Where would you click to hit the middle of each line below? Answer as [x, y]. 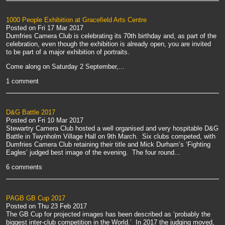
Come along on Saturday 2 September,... [65, 67]
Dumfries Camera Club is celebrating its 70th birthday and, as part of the [111, 36]
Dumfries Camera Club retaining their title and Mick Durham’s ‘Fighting [108, 145]
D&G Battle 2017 [31, 113]
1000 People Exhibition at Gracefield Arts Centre [76, 20]
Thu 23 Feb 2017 [62, 206]
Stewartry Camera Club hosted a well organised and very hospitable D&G [112, 129]
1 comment [22, 81]
